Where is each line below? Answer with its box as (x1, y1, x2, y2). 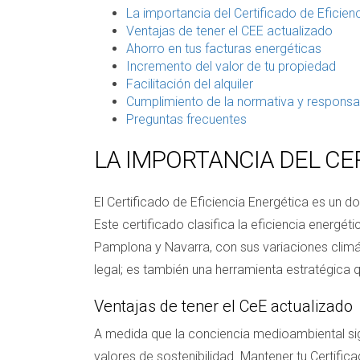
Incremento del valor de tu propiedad (126, 59, 336, 74)
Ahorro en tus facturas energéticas (126, 41, 321, 56)
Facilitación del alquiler (126, 76, 253, 92)
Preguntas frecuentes (126, 112, 247, 127)
